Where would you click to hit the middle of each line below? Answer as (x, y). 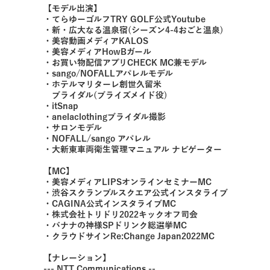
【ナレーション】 (77, 258)
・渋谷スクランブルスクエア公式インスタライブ (136, 193)
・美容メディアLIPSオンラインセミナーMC (127, 182)
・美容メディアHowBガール (97, 52)
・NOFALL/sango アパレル (97, 139)
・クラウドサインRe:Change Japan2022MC (129, 237)
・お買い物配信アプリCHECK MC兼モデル (125, 63)
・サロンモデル (73, 128)
